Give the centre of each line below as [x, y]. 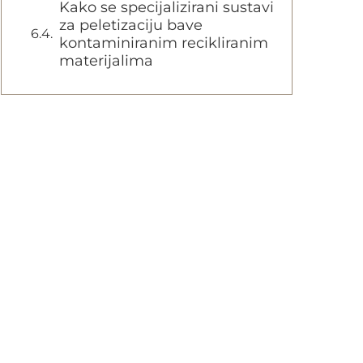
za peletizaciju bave [131, 25]
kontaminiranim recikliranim [164, 43]
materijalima [106, 61]
